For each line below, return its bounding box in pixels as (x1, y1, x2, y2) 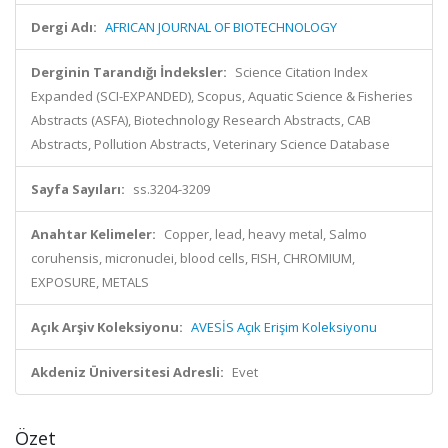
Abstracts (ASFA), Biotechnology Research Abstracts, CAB (31, 111, 371, 129)
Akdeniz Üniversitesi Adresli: (31, 363, 224, 381)
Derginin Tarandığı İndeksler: (31, 63, 227, 81)
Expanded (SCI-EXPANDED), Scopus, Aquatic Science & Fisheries (31, 87, 413, 105)
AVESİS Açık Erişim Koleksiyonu (191, 318, 377, 336)
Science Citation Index (235, 63, 368, 81)
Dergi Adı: (31, 18, 97, 36)
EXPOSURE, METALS (31, 273, 149, 291)
